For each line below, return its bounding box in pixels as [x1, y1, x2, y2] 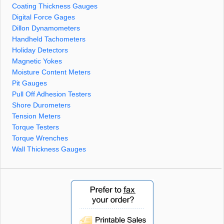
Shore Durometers [12, 101, 70, 109]
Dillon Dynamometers [12, 24, 80, 32]
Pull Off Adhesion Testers [12, 90, 91, 98]
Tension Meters [12, 112, 60, 120]
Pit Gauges [12, 79, 47, 87]
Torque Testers [12, 123, 59, 131]
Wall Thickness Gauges [12, 145, 86, 153]
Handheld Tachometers [12, 35, 85, 43]
